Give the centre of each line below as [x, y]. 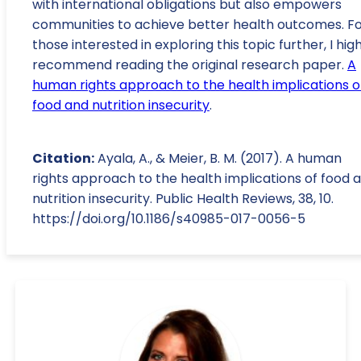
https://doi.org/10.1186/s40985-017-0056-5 [169, 218]
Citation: [63, 158]
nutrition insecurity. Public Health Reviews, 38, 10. [183, 198]
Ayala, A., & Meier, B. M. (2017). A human [218, 158]
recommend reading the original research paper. [190, 64]
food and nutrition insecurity [121, 105]
